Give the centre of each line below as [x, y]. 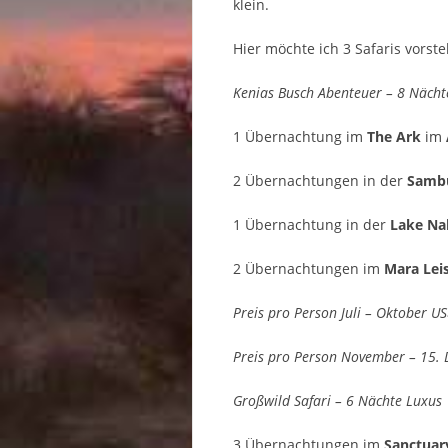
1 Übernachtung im [300, 137]
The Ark [394, 137]
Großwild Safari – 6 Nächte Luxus [339, 401]
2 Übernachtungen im [308, 269]
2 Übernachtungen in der [320, 181]
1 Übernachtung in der [311, 225]
